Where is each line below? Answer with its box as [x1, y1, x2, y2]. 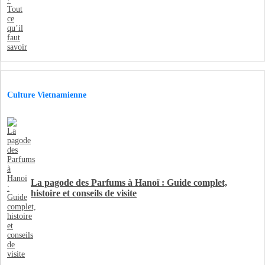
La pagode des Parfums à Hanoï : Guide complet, [31, 177, 227, 188]
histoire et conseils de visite [31, 188, 137, 198]
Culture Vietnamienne [7, 91, 86, 100]
